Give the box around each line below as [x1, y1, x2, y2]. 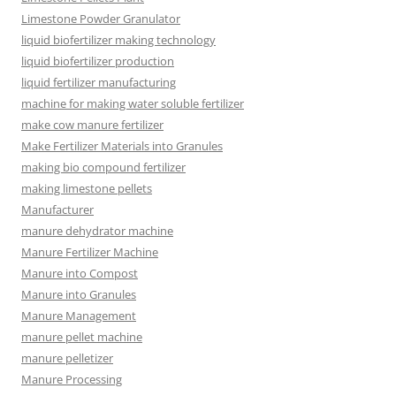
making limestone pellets [21, 179, 152, 196]
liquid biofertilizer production [21, 52, 174, 69]
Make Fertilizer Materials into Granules [21, 137, 223, 154]
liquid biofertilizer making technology [21, 31, 216, 48]
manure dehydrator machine [21, 222, 173, 239]
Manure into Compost [21, 264, 138, 281]
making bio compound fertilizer [21, 158, 186, 175]
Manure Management [21, 307, 136, 324]
